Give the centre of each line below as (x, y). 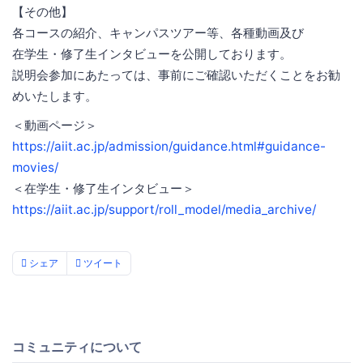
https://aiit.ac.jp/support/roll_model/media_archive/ (164, 209)
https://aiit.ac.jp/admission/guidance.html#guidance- (169, 146)
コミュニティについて (77, 346)
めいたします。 (55, 96)
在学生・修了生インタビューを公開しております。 (152, 53)
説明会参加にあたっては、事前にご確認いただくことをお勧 (176, 75)
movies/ (35, 167)
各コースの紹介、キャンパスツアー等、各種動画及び (158, 32)
